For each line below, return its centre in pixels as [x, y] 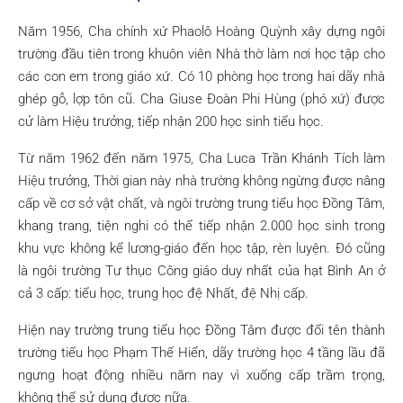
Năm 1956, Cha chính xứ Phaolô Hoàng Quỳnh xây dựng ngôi [201, 31]
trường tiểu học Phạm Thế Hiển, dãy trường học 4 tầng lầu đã [201, 353]
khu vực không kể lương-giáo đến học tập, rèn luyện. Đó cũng [201, 248]
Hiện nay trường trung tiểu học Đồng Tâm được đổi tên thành [201, 330]
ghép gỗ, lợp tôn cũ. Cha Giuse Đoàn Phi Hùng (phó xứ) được [201, 99]
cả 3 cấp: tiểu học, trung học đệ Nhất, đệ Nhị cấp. [163, 293]
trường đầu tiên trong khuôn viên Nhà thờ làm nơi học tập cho [201, 54]
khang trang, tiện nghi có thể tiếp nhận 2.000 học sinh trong [201, 226]
